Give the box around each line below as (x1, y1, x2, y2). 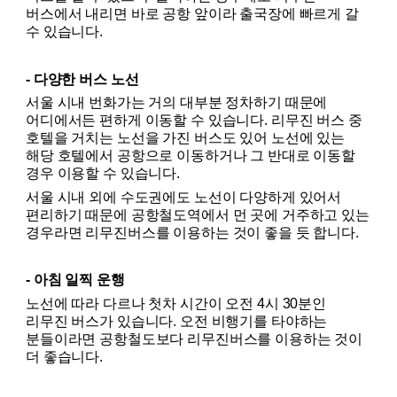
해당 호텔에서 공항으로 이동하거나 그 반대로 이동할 (26, 148, 356, 164)
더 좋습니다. (26, 348, 104, 364)
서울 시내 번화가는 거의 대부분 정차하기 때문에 (26, 95, 328, 111)
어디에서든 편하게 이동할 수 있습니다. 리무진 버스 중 (26, 113, 362, 128)
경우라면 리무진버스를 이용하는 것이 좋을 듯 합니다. (26, 224, 359, 240)
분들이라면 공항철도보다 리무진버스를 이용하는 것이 (26, 331, 363, 346)
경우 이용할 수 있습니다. (26, 166, 181, 182)
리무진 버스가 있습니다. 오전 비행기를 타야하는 (26, 313, 328, 329)
